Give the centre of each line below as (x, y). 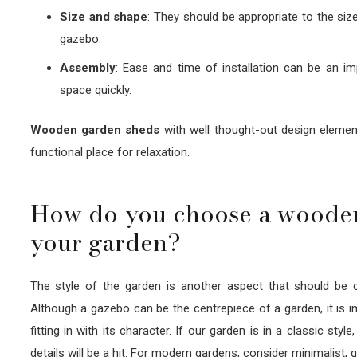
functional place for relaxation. (110, 153)
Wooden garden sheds (95, 130)
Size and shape (104, 17)
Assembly (88, 67)
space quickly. (96, 90)
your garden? (105, 243)
